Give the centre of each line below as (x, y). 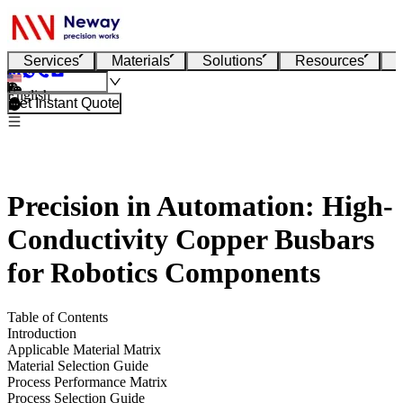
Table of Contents (58, 317)
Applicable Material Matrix (84, 349)
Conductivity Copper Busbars (191, 240)
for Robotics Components (164, 273)
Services (51, 61)
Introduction (42, 333)
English (29, 95)
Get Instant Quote (64, 103)
